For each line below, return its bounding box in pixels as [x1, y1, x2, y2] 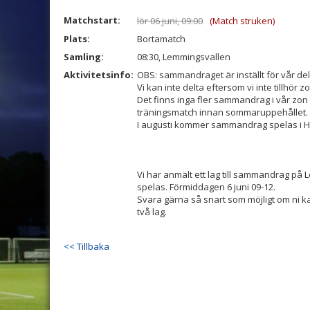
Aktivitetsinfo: [64, 69, 136, 81]
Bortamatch [137, 33, 185, 45]
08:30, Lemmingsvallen [137, 51, 230, 63]
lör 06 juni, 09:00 [137, 15, 203, 27]
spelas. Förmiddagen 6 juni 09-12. [137, 181, 275, 193]
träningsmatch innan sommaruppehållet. [137, 106, 308, 118]
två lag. [137, 206, 167, 218]
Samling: [64, 51, 104, 63]
